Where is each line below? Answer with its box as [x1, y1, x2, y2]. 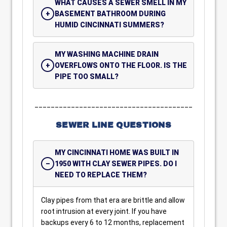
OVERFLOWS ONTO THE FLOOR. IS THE [55, 61, 187, 69]
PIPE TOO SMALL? [55, 72, 119, 81]
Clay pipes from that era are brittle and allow [41, 196, 185, 204]
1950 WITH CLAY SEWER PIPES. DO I [55, 160, 177, 168]
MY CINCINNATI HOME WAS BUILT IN [55, 148, 179, 157]
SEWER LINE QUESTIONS [56, 121, 171, 129]
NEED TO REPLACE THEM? [55, 171, 147, 179]
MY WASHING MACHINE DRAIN [55, 50, 159, 58]
